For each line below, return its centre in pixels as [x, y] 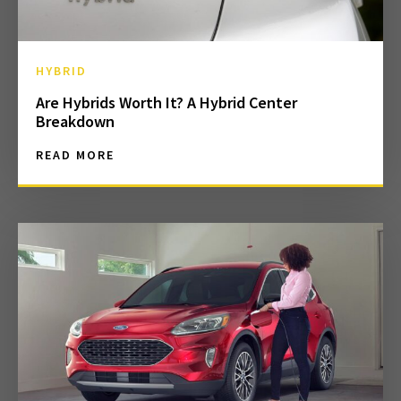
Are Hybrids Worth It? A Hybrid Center [166, 103]
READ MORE [75, 155]
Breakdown [75, 122]
